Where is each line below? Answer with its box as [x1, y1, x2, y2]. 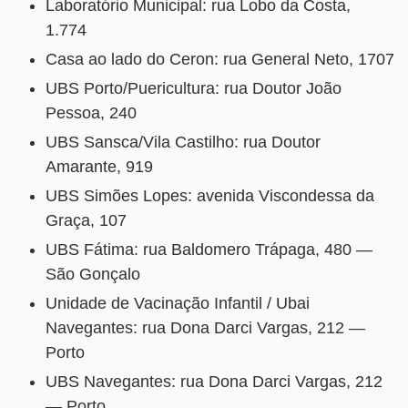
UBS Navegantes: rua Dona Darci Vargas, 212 [46, 372, 382, 391]
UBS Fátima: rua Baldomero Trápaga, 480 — [46, 240, 372, 259]
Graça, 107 [46, 210, 127, 229]
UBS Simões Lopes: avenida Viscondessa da [46, 186, 374, 205]
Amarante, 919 [46, 157, 153, 176]
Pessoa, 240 [46, 103, 137, 122]
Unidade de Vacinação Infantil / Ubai [46, 293, 310, 312]
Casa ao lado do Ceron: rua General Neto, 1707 [46, 49, 394, 68]
